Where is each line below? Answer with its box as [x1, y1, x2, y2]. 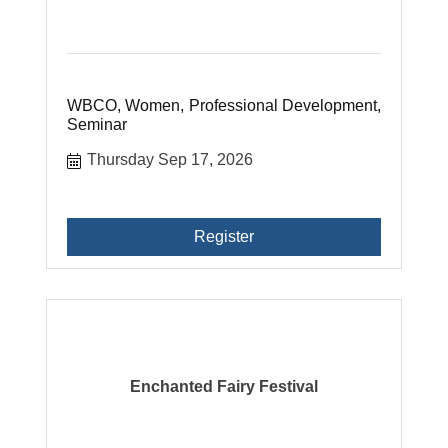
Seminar [67, 116, 128, 133]
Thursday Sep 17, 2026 [87, 151, 254, 168]
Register [193, 228, 254, 245]
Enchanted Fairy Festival [129, 378, 318, 395]
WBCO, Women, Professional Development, [67, 97, 381, 114]
